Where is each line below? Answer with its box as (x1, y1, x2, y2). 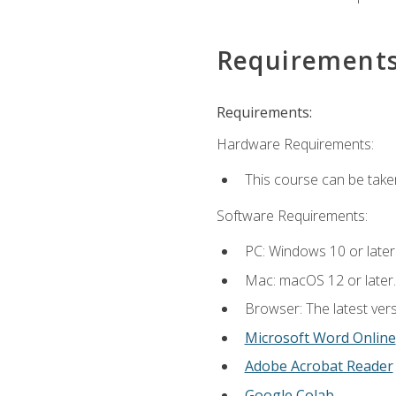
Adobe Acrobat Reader (244, 356, 393, 377)
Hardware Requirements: (216, 134, 374, 155)
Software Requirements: (216, 205, 368, 225)
